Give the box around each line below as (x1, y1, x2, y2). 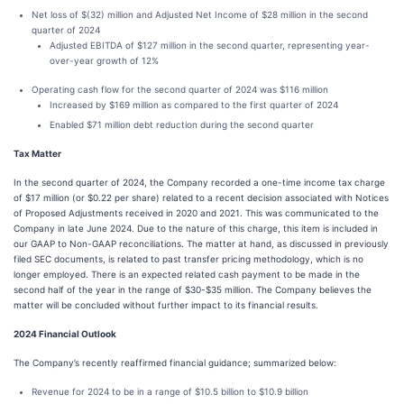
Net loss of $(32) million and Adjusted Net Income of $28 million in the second (32, 9, 368, 20)
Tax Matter (14, 148, 61, 159)
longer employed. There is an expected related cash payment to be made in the (14, 269, 360, 280)
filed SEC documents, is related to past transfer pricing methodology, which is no (14, 253, 363, 264)
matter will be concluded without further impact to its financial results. (14, 299, 318, 310)
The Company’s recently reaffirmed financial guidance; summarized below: (14, 357, 336, 368)
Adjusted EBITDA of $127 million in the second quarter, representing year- (50, 40, 370, 50)
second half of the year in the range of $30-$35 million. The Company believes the (14, 284, 372, 295)
